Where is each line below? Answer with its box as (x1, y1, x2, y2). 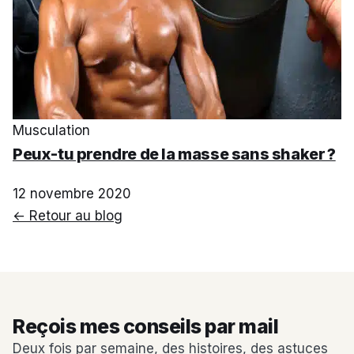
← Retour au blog (13, 208, 122, 224)
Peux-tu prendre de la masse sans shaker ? (13, 145, 336, 164)
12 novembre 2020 (13, 186, 131, 202)
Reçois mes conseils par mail (13, 314, 278, 339)
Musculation (13, 122, 90, 139)
